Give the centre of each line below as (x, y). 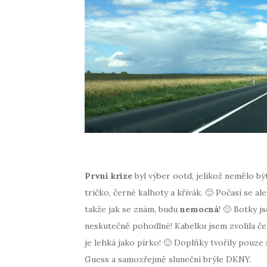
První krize (108, 176)
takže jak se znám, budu (132, 209)
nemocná (199, 209)
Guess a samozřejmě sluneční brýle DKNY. (168, 260)
